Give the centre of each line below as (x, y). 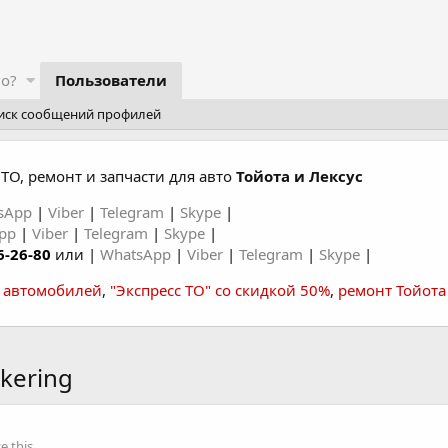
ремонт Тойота (392, 290)
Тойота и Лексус (299, 176)
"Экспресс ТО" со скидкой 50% (220, 290)
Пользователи (110, 80)
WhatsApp (137, 254)
